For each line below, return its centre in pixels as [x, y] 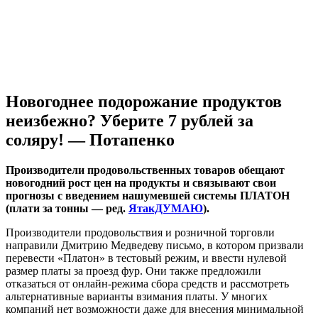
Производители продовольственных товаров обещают [145, 170]
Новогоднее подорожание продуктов [144, 101]
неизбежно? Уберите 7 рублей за [130, 120]
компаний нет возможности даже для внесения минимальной [155, 309]
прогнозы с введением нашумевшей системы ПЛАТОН [148, 195]
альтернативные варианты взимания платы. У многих [137, 296]
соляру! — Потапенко [90, 139]
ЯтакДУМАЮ [166, 208]
